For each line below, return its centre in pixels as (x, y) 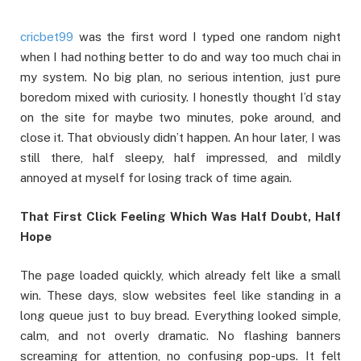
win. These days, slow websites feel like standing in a (180, 296)
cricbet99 (47, 37)
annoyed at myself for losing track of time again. (156, 178)
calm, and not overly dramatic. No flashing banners (180, 336)
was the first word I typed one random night (207, 37)
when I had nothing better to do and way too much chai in (180, 57)
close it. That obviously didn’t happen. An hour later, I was (180, 137)
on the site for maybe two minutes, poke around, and (180, 117)
